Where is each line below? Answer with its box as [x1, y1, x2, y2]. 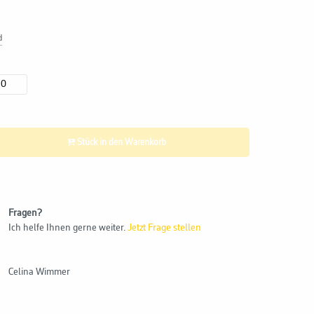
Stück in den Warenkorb [99, 137, 166, 147]
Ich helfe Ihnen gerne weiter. [8, 222, 128, 233]
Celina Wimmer [8, 266, 71, 278]
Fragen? [8, 207, 43, 219]
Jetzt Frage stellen [128, 222, 202, 233]
